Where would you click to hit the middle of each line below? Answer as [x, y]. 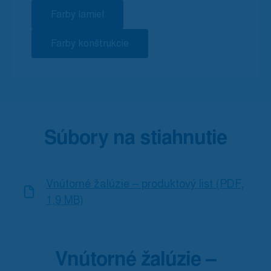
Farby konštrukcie [90, 43]
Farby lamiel [77, 14]
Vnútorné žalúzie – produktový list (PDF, [145, 184]
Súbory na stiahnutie [135, 137]
